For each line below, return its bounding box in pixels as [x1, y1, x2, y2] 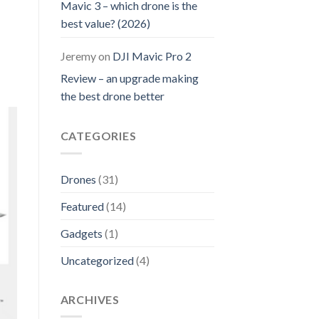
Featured [60, 199, 104, 213]
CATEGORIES [60, 129, 137, 143]
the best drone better [60, 89, 164, 103]
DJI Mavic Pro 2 [112, 49, 192, 63]
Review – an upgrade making [60, 71, 199, 85]
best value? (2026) [60, 16, 150, 31]
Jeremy [60, 49, 96, 63]
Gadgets [60, 226, 103, 240]
